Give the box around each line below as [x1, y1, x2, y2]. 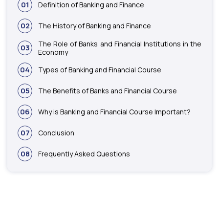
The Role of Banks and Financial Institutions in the [38, 39, 201, 48]
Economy [38, 47, 68, 57]
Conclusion [38, 128, 74, 138]
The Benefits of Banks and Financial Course [38, 86, 177, 96]
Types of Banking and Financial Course [38, 65, 161, 75]
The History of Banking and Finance [38, 21, 151, 31]
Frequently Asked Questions [38, 149, 130, 159]
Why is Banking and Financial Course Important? [38, 107, 191, 117]
